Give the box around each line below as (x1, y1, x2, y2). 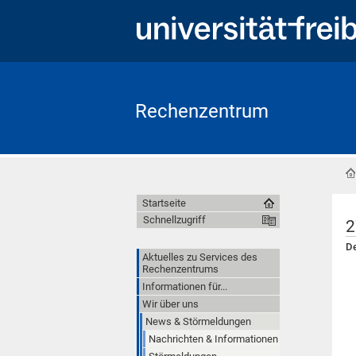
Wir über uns (142, 297, 199, 310)
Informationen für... (142, 280, 227, 292)
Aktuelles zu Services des (142, 250, 257, 263)
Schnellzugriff (143, 213, 206, 226)
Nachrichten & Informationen (149, 332, 278, 345)
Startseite (142, 196, 186, 209)
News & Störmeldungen (145, 315, 251, 327)
